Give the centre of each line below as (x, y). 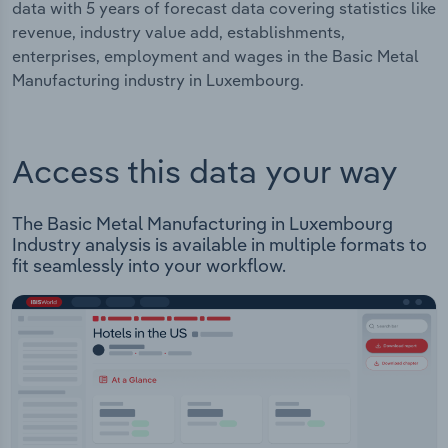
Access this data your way (205, 171)
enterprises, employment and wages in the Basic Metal (215, 55)
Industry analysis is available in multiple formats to (219, 245)
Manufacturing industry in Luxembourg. (158, 79)
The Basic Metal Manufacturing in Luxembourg (202, 224)
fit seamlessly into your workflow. (149, 266)
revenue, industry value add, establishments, (178, 31)
